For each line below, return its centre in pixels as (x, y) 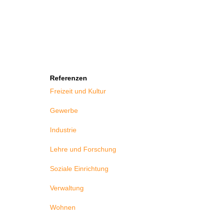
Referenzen (68, 78)
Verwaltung (67, 188)
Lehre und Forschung (83, 149)
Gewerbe (64, 111)
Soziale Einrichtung (79, 169)
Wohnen (62, 208)
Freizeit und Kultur (78, 91)
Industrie (63, 130)
